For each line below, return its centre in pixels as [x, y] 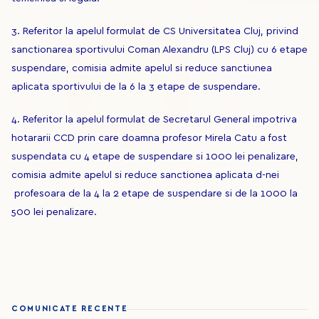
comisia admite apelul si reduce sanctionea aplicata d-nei [145, 175]
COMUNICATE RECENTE [70, 309]
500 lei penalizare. [54, 212]
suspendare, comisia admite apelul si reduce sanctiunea [142, 68]
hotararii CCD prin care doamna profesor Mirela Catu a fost [149, 138]
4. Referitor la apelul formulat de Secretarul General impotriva [154, 120]
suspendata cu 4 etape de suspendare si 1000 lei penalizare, [155, 157]
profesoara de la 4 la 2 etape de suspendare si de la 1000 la [155, 194]
